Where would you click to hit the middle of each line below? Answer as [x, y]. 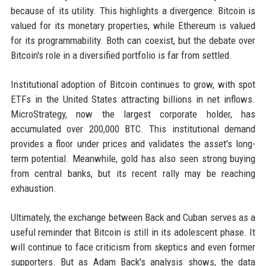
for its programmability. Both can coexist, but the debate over [133, 41]
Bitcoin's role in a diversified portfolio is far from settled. [121, 56]
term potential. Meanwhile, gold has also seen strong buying [133, 159]
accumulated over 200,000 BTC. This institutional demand [133, 129]
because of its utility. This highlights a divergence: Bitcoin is [133, 11]
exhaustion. [33, 189]
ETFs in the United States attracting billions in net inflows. [133, 99]
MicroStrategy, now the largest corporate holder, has [133, 114]
